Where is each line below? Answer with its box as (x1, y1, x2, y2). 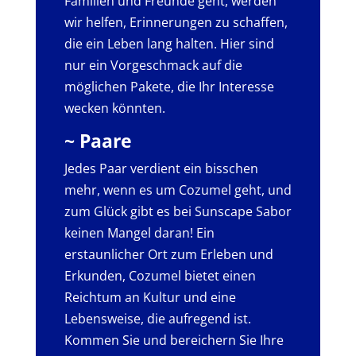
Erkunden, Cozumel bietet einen (64, 266, 256, 284)
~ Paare (64, 127, 132, 153)
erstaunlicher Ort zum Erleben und (64, 245, 273, 263)
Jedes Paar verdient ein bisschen (64, 159, 258, 177)
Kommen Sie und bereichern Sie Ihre (64, 331, 284, 349)
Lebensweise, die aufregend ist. (64, 309, 251, 327)
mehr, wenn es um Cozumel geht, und (64, 180, 292, 199)
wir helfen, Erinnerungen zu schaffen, (64, 13, 288, 31)
